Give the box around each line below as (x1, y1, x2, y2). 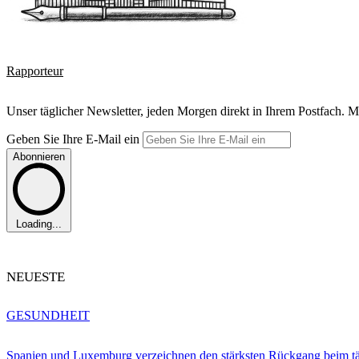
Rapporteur (6, 64, 63, 79)
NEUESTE (6, 268, 65, 284)
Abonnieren (13, 151, 65, 163)
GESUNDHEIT (6, 308, 90, 322)
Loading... (16, 217, 62, 230)
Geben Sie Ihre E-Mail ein (6, 132, 143, 147)
